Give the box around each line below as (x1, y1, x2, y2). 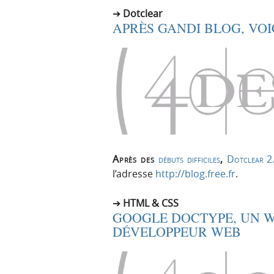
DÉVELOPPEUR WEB (113, 223, 241, 241)
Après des (113, 152, 159, 166)
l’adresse (113, 167, 155, 181)
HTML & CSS (123, 196, 179, 210)
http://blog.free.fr (155, 167, 235, 181)
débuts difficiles (158, 152, 220, 166)
